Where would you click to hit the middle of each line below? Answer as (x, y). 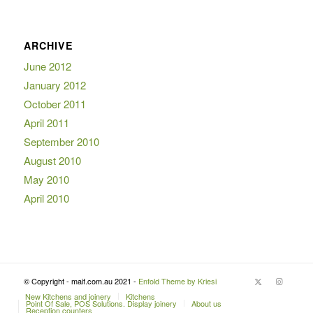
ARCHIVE (48, 45)
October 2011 (54, 103)
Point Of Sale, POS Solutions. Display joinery (101, 303)
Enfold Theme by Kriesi (177, 281)
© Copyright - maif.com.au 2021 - (81, 281)
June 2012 (47, 66)
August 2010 (52, 160)
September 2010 (61, 141)
